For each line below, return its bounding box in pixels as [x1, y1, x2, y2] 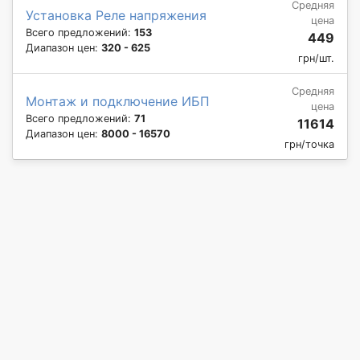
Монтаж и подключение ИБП [26, 92, 210, 109]
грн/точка [284, 137, 334, 150]
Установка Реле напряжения [26, 6, 207, 23]
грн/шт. [298, 51, 334, 64]
